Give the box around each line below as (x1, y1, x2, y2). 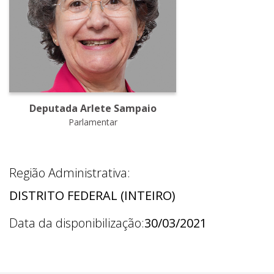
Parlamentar (68, 116, 117, 128)
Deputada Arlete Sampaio (29, 102, 157, 116)
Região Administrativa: (9, 165, 130, 182)
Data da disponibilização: (9, 215, 144, 232)
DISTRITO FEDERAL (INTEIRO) (9, 187, 176, 204)
